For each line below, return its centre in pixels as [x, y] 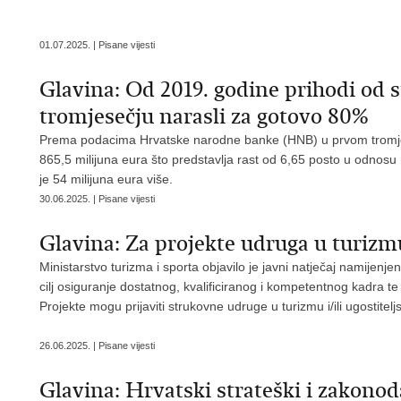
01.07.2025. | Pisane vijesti [97, 45]
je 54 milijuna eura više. [106, 179]
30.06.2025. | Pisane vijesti [97, 199]
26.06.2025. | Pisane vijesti [97, 346]
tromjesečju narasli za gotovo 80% [204, 116]
